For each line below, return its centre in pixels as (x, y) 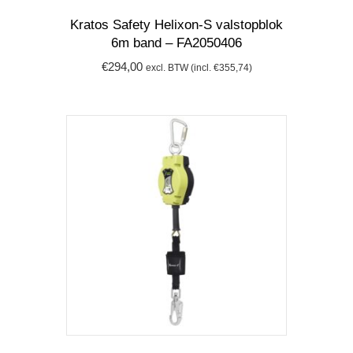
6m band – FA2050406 (176, 43)
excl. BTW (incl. (179, 67)
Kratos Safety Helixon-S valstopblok (176, 25)
